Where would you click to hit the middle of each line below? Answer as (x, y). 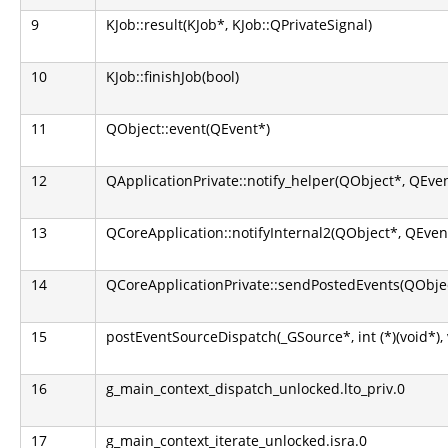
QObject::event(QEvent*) (188, 128)
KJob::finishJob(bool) (172, 76)
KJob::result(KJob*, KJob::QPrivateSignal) (239, 24)
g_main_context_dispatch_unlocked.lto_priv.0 (255, 388)
